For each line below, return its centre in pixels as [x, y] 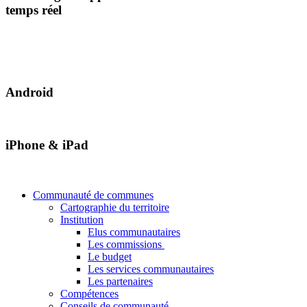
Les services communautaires [151, 269]
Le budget [110, 257]
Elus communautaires [134, 232]
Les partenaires [120, 282]
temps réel [34, 10]
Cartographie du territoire [115, 208]
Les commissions [126, 245]
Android [29, 92]
